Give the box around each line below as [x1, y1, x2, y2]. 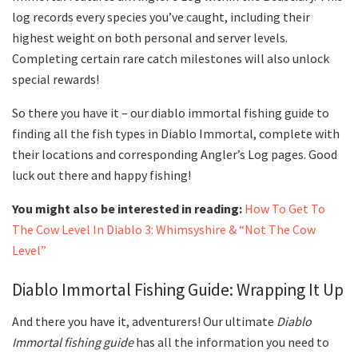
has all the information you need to [133, 333, 329, 350]
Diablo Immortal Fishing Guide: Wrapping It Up [12, 278, 344, 300]
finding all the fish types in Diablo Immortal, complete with [12, 125, 340, 142]
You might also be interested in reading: [12, 201, 242, 217]
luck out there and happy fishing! [12, 167, 191, 184]
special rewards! [12, 71, 99, 88]
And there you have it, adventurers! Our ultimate [12, 312, 276, 329]
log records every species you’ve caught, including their [12, 9, 310, 26]
